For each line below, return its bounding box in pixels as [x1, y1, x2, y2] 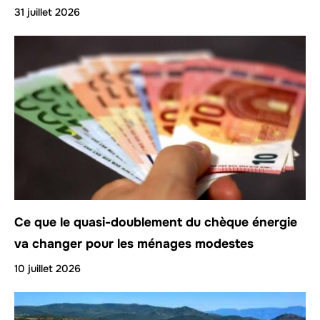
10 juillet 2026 [14, 261, 81, 275]
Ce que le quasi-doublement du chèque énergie [14, 214, 297, 230]
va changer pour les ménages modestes [14, 235, 254, 251]
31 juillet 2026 [14, 6, 80, 19]
